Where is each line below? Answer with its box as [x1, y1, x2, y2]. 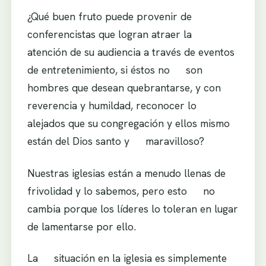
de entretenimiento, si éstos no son [27, 62, 202, 77]
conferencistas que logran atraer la [27, 27, 205, 41]
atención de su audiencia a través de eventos [27, 45, 235, 59]
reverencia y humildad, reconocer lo [27, 98, 210, 112]
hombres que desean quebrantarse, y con [27, 80, 221, 94]
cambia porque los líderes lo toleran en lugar [27, 201, 238, 216]
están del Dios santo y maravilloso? [27, 134, 204, 148]
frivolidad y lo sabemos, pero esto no [27, 183, 215, 198]
